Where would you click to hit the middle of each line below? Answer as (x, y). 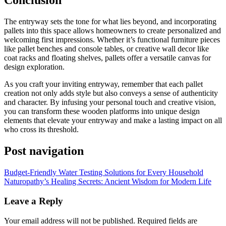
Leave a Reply (34, 201)
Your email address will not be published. (70, 220)
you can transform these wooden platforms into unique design (102, 111)
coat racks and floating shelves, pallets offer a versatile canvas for (107, 58)
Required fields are (167, 220)
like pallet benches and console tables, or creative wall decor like (106, 49)
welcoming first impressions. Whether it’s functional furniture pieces (112, 40)
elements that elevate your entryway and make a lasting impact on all (113, 121)
